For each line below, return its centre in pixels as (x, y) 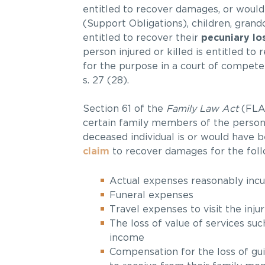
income (127, 238)
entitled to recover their (142, 38)
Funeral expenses (151, 195)
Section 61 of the (124, 109)
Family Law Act (202, 109)
